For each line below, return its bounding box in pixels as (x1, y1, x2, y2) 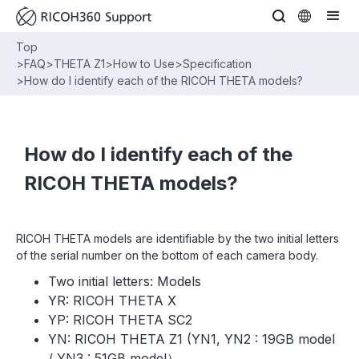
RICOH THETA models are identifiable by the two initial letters (16, 232, 339, 245)
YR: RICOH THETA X (48, 292, 176, 309)
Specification (183, 57, 252, 71)
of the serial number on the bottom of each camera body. (16, 248, 318, 262)
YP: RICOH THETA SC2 (48, 312, 192, 328)
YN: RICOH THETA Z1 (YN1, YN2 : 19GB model (48, 331, 335, 347)
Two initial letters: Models (48, 273, 201, 289)
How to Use (113, 57, 175, 71)
